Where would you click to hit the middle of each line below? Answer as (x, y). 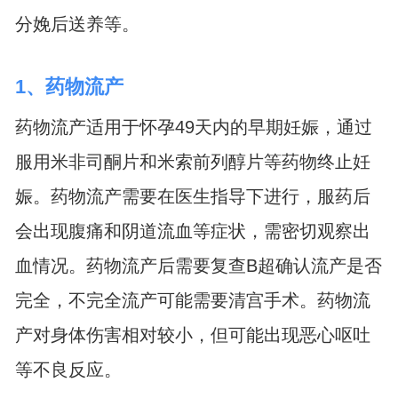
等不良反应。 (68, 370)
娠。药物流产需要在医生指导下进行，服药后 (192, 197)
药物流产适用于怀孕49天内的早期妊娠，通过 (193, 127)
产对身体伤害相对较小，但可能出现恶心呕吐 (192, 335)
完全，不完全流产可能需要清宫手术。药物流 (192, 301)
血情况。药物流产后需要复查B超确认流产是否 (198, 266)
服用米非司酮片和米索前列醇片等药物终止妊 (192, 162)
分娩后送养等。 (77, 24)
